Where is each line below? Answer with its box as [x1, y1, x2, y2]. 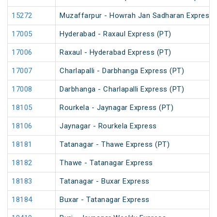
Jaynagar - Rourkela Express [60, 122, 157, 131]
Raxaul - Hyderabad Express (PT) [60, 48, 171, 57]
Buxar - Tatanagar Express [60, 195, 150, 204]
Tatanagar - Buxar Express [60, 177, 150, 186]
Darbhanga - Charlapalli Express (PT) [60, 85, 184, 94]
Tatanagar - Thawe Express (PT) [60, 140, 170, 149]
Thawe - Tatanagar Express [60, 158, 153, 168]
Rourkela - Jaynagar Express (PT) [60, 103, 173, 112]
